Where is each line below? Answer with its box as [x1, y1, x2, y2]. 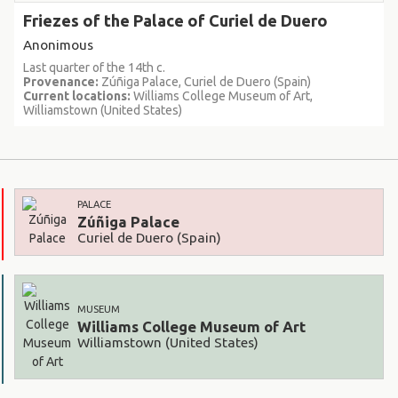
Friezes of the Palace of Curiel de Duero [23, 11, 328, 29]
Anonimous [23, 36, 93, 52]
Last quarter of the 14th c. [23, 60, 165, 75]
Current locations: [23, 88, 131, 103]
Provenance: [23, 74, 99, 89]
